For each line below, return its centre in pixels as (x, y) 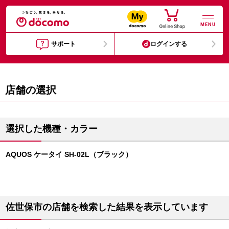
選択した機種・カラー (52, 129)
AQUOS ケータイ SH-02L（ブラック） (69, 154)
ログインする (169, 44)
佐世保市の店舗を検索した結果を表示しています (107, 207)
